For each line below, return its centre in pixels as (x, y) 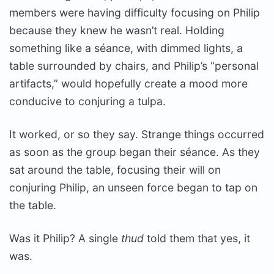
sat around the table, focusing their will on (115, 169)
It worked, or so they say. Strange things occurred (137, 134)
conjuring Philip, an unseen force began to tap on (133, 187)
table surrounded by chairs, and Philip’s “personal (134, 65)
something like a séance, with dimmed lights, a (126, 48)
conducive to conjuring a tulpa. (87, 101)
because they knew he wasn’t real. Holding (117, 30)
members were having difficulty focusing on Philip (135, 12)
